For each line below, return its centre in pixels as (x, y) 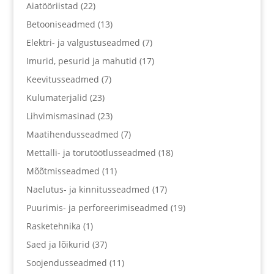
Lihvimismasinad (61, 116)
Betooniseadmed (61, 24)
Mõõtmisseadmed (63, 171)
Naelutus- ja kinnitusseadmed (88, 189)
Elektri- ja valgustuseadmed (83, 43)
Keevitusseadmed (62, 79)
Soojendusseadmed (66, 263)
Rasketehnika (53, 226)
